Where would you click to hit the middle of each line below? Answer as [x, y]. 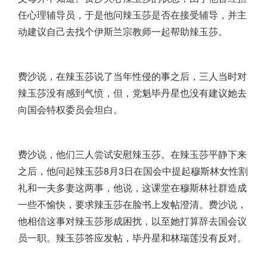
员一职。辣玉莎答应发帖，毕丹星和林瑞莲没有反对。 [132, 238]
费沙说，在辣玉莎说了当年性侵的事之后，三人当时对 [132, 76]
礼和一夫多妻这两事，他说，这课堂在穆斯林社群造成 [132, 188]
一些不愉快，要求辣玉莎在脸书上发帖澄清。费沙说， [132, 204]
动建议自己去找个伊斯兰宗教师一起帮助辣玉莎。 [123, 32]
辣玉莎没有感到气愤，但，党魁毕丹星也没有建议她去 [132, 93]
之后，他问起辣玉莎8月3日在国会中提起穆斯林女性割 [133, 171]
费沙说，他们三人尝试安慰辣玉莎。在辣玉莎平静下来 [132, 154]
